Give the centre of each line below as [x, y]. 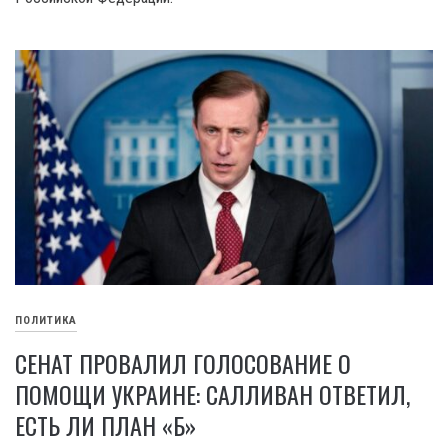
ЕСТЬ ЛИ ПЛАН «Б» [105, 424]
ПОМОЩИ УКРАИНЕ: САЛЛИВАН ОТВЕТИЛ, [212, 393]
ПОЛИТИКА [46, 321]
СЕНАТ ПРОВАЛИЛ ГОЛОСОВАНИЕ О [183, 362]
